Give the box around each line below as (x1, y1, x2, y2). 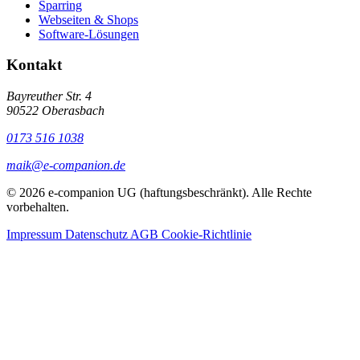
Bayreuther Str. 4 (6, 89, 92, 104)
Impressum (6, 227, 65, 242)
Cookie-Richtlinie (162, 227, 252, 242)
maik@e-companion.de (6, 158, 125, 173)
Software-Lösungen (39, 27, 139, 41)
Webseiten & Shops (39, 12, 138, 27)
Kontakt (6, 56, 62, 74)
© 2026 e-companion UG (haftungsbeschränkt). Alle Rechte (6, 186, 312, 200)
